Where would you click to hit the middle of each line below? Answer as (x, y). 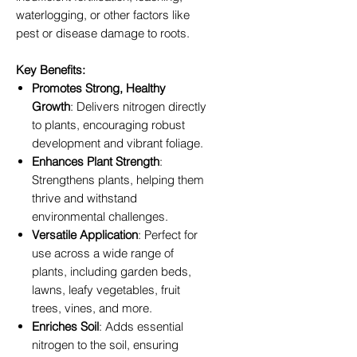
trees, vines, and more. (92, 308)
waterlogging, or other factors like (103, 14)
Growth (51, 106)
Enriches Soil (65, 326)
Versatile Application (85, 234)
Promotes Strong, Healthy (99, 88)
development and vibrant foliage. (118, 143)
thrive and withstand (84, 198)
